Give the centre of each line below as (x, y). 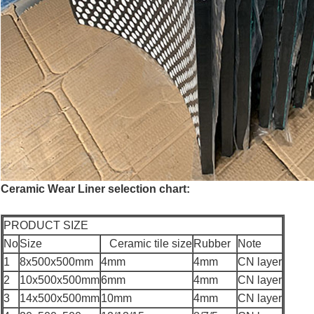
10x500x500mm (60, 280)
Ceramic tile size (146, 244)
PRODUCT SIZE (46, 226)
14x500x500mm (60, 299)
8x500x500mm (56, 262)
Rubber (212, 244)
